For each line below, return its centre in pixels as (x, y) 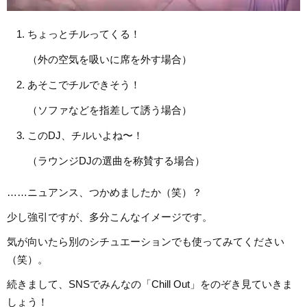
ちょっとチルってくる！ (84, 34)
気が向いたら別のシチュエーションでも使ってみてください (146, 242)
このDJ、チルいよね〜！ (85, 136)
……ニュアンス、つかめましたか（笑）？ (105, 193)
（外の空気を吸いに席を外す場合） (110, 60)
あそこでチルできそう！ (84, 85)
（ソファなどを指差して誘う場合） (110, 110)
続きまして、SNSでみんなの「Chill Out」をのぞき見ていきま (150, 284)
